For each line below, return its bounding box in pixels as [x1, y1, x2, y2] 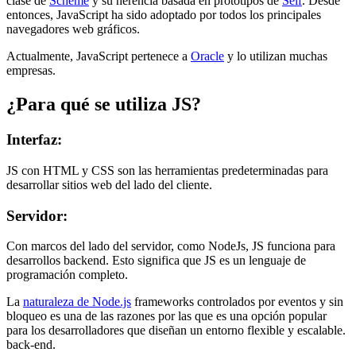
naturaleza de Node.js [23, 295, 131, 309]
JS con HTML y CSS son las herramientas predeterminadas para [6, 163, 328, 177]
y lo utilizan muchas [224, 49, 327, 64]
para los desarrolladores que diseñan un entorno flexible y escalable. [6, 323, 346, 338]
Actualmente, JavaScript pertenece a [6, 49, 191, 64]
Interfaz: [6, 131, 62, 149]
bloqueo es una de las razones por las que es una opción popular [6, 309, 327, 323]
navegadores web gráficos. [6, 22, 140, 37]
